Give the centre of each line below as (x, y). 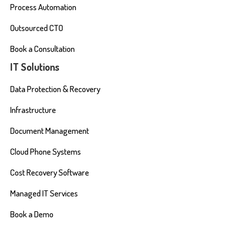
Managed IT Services (44, 193)
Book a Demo (32, 214)
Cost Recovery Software (50, 172)
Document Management (50, 131)
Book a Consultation (42, 49)
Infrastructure (33, 110)
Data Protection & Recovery (55, 89)
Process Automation (43, 7)
